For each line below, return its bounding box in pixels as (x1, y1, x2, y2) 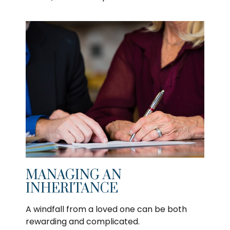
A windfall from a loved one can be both (26, 203, 187, 216)
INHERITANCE (26, 180, 118, 198)
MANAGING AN (26, 167, 122, 184)
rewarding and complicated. (26, 216, 140, 228)
